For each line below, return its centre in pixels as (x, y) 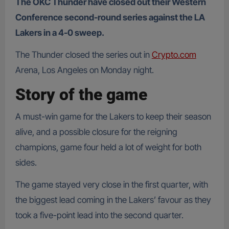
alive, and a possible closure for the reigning (96, 132)
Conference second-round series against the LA (110, 18)
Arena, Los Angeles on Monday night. (84, 70)
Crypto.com (174, 55)
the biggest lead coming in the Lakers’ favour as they (113, 200)
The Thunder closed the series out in (83, 55)
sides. (26, 162)
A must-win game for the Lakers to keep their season (113, 116)
